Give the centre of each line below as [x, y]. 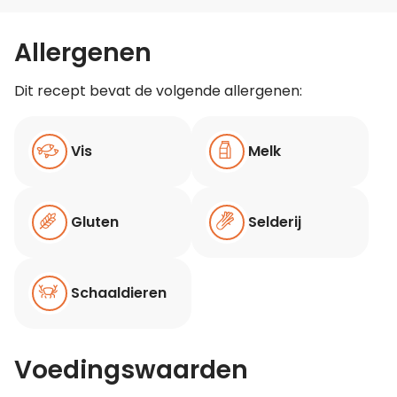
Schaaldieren [119, 293]
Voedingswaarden [131, 370]
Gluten [95, 222]
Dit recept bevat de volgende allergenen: [158, 90]
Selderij [275, 222]
